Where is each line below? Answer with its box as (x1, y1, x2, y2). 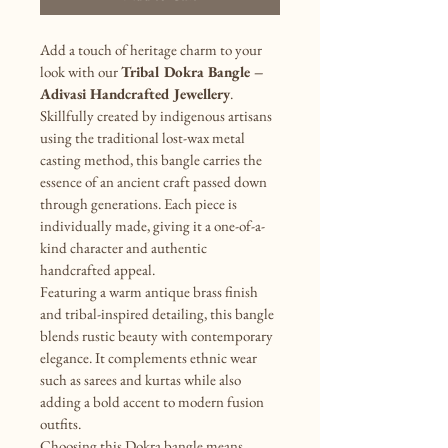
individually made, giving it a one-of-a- (40, 215, 265, 235)
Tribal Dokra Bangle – (121, 61, 267, 81)
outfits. (40, 413, 81, 433)
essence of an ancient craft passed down (40, 171, 270, 191)
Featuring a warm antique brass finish (40, 281, 261, 301)
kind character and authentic (40, 237, 210, 257)
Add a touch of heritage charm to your (40, 39, 265, 59)
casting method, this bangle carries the (40, 149, 265, 169)
